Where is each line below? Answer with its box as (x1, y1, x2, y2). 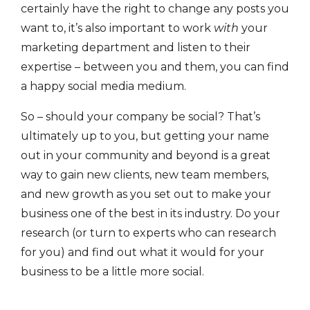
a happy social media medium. (21, 80, 186, 93)
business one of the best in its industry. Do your (21, 207, 280, 220)
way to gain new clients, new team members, (21, 168, 268, 181)
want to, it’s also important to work (21, 21, 214, 35)
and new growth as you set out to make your (21, 188, 271, 201)
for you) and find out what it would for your (21, 246, 264, 259)
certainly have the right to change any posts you (21, 2, 289, 15)
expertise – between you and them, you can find (21, 60, 289, 73)
